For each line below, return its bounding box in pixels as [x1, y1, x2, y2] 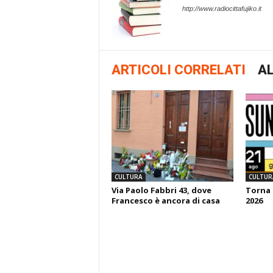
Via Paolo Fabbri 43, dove [111, 185, 211, 196]
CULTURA [114, 172, 143, 181]
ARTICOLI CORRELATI [111, 62, 246, 77]
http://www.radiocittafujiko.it [182, 5, 261, 12]
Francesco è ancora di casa [111, 195, 220, 206]
